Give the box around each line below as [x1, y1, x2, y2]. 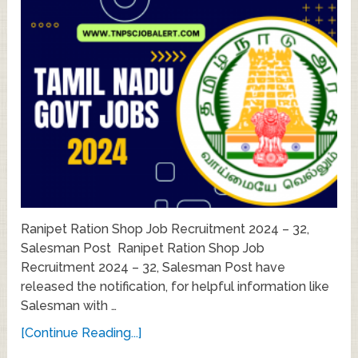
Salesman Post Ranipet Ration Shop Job [21, 240, 265, 256]
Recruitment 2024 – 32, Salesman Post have [21, 259, 286, 275]
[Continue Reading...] [21, 324, 142, 340]
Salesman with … [21, 297, 117, 313]
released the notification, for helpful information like [21, 278, 330, 294]
